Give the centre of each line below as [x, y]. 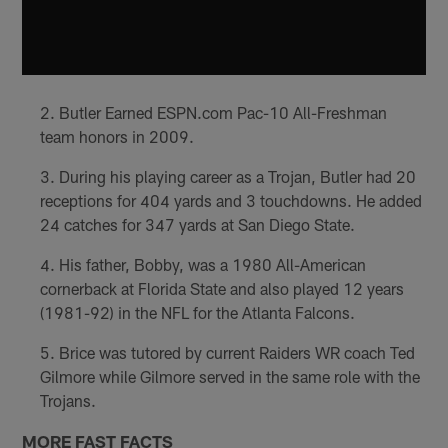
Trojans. [67, 401]
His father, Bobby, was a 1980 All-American [212, 265]
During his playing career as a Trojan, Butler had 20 [237, 177]
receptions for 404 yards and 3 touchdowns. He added [230, 201]
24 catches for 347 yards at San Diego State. [197, 225]
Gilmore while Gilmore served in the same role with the [229, 377]
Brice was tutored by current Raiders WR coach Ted [236, 353]
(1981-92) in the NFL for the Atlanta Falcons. [197, 313]
